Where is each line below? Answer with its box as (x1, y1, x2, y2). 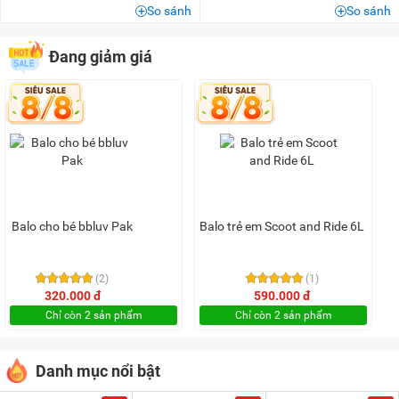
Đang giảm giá (49, 47, 152, 67)
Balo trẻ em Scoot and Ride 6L (199, 219, 365, 234)
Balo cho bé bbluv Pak (12, 219, 133, 234)
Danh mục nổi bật (36, 362, 160, 381)
